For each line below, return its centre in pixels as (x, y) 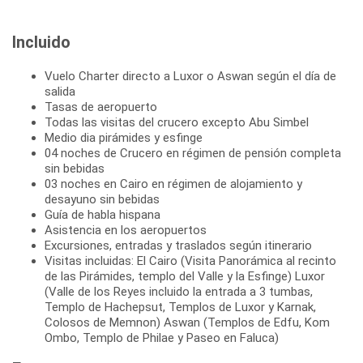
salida (60, 91)
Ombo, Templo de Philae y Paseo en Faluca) (162, 337)
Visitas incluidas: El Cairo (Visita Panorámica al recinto (190, 261)
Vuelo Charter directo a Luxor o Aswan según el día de (190, 76)
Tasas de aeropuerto (101, 107)
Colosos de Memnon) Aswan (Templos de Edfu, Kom (187, 322)
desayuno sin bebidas (102, 199)
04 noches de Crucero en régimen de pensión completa (193, 153)
